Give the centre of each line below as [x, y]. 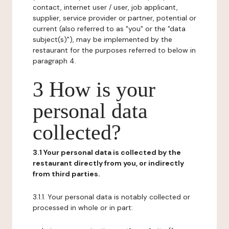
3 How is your [94, 89]
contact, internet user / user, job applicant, [105, 7]
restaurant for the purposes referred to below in [114, 50]
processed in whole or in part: [83, 208]
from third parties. [66, 174]
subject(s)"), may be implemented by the [102, 39]
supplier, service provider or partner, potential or [114, 18]
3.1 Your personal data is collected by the [107, 152]
